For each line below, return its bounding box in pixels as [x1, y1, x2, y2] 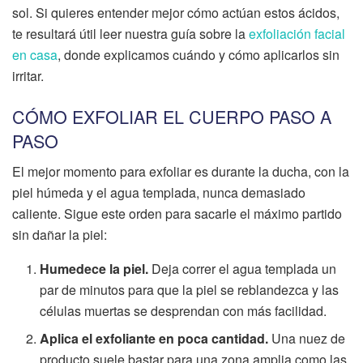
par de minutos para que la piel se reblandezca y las [40, 280, 340, 300]
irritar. [12, 66, 44, 86]
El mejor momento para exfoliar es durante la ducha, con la [12, 162, 349, 181]
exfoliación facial [249, 24, 345, 44]
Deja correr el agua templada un [148, 259, 337, 279]
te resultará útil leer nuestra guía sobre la [12, 24, 249, 44]
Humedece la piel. [40, 259, 149, 279]
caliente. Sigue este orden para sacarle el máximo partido [12, 204, 342, 224]
